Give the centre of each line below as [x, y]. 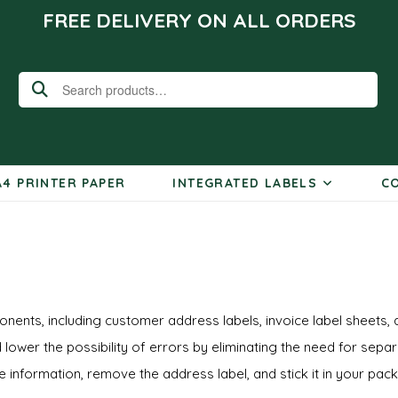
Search [43, 87]
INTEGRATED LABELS [245, 183]
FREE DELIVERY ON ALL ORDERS [199, 20]
